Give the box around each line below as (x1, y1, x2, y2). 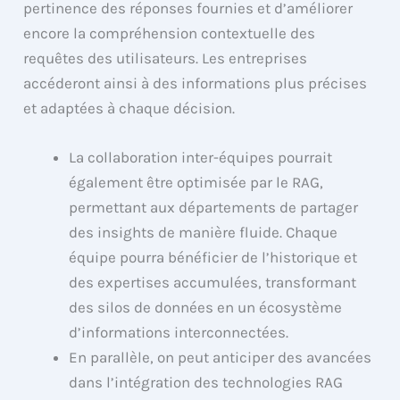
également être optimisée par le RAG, (69, 173, 324, 192)
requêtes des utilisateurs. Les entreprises (23, 49, 308, 68)
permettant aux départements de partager (69, 198, 359, 217)
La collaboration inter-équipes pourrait (69, 148, 333, 167)
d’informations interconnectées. (69, 323, 289, 342)
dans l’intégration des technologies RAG (69, 373, 344, 392)
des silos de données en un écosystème (69, 298, 343, 317)
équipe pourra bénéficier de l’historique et (69, 248, 358, 267)
